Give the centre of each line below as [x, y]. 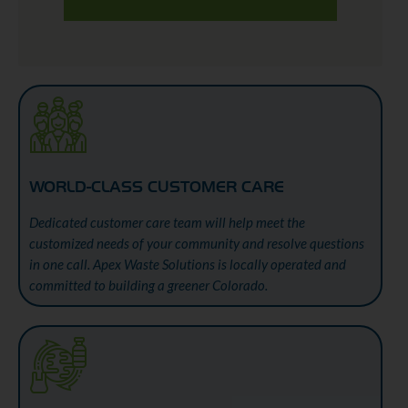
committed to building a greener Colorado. [148, 285]
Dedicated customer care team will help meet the [167, 222]
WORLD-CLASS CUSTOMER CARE [157, 187]
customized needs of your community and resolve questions [197, 243]
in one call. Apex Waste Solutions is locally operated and [188, 264]
